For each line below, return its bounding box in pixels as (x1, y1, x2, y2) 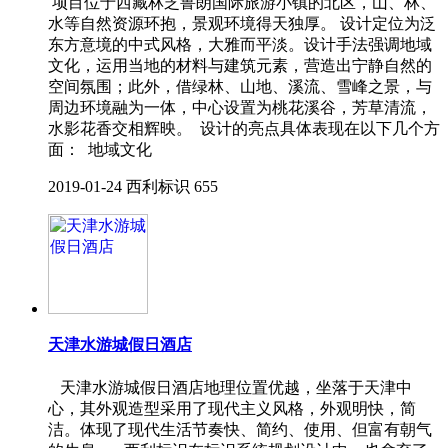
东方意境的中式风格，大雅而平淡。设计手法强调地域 (48, 36, 432, 54)
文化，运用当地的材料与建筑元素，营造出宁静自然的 (48, 57, 432, 75)
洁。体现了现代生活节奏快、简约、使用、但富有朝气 (48, 420, 432, 438)
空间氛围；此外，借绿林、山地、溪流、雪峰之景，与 (48, 78, 432, 96)
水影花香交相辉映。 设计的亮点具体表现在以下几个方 (48, 120, 440, 138)
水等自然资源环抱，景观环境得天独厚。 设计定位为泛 (48, 15, 436, 33)
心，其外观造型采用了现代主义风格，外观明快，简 (48, 399, 416, 417)
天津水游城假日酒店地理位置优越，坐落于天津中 (48, 378, 412, 396)
